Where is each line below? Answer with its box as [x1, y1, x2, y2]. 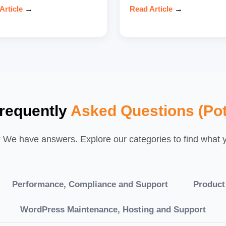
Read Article [129, 4, 173, 13]
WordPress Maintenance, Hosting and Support [20, 204, 206, 214]
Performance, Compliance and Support [12, 179, 168, 189]
